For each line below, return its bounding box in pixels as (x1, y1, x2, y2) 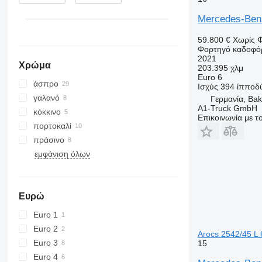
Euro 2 (33, 223, 58, 233)
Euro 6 (197, 72, 222, 82)
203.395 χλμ (197, 63, 243, 73)
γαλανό (33, 92, 60, 102)
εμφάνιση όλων (34, 149, 90, 158)
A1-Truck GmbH (197, 103, 257, 113)
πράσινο (33, 135, 64, 144)
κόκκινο (33, 106, 61, 116)
